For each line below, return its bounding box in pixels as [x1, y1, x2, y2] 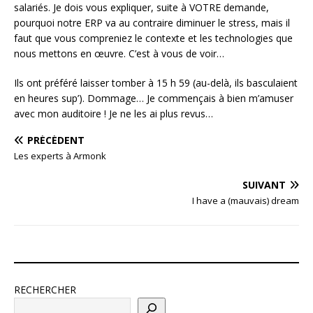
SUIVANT [242, 177, 286, 191]
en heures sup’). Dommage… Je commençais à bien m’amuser [14, 91, 293, 105]
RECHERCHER [14, 282, 76, 296]
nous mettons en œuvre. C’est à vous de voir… [14, 46, 224, 60]
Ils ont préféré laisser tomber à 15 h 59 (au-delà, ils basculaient [14, 75, 298, 89]
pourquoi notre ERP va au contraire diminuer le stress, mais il [14, 15, 290, 29]
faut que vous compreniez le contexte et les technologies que [14, 31, 293, 45]
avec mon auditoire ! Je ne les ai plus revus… [14, 106, 213, 120]
